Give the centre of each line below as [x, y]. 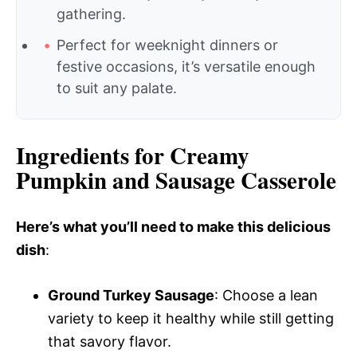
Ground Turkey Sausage [131, 295]
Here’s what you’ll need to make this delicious [173, 227]
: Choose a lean [266, 295]
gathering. [91, 14]
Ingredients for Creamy [133, 155]
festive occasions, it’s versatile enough [186, 67]
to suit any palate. [117, 88]
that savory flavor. [110, 341]
